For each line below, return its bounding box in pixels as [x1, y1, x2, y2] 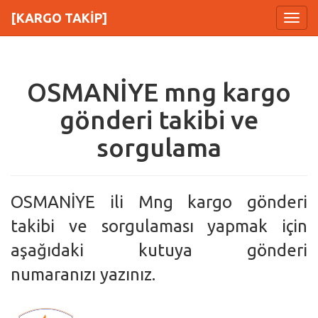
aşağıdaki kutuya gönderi [11, 241, 307, 260]
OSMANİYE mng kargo [27, 77, 291, 106]
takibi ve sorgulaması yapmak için [11, 216, 307, 236]
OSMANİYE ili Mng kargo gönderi [11, 192, 307, 212]
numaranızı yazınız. [11, 265, 155, 284]
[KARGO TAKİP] [11, 11, 107, 25]
